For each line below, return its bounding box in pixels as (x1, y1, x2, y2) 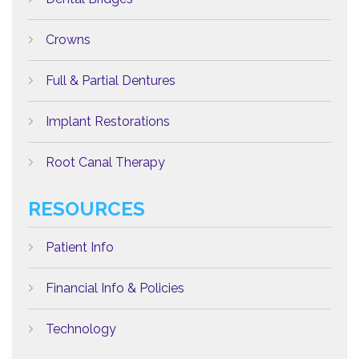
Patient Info (46, 240, 114, 255)
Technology (46, 321, 116, 337)
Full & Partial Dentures (46, 73, 175, 88)
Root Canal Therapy (46, 155, 165, 170)
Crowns (46, 32, 91, 47)
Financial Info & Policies (46, 280, 184, 296)
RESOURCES (28, 197, 145, 220)
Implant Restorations (46, 114, 170, 129)
